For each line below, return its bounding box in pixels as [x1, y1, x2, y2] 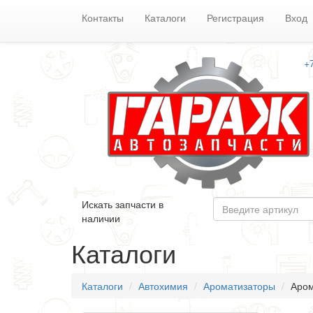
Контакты [82, 10, 124, 24]
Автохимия [138, 279, 188, 293]
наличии [82, 211, 120, 225]
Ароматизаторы [203, 279, 275, 293]
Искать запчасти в [82, 197, 163, 211]
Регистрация [207, 10, 264, 24]
